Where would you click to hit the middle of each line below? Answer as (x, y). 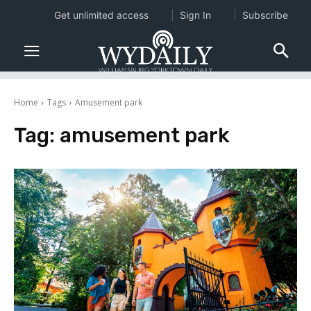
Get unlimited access (101, 15)
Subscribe (265, 15)
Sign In (195, 15)
